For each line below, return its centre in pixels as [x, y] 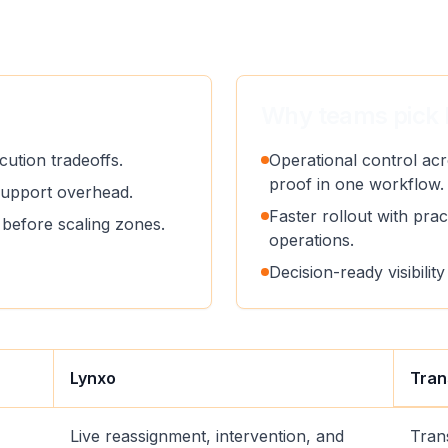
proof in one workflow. [356, 184]
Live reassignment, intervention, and [206, 436]
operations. [311, 240]
